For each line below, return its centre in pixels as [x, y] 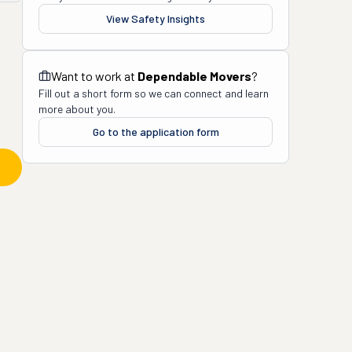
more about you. [77, 109]
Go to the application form [156, 132]
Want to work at [94, 76]
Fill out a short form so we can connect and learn [154, 93]
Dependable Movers [194, 76]
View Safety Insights [156, 18]
